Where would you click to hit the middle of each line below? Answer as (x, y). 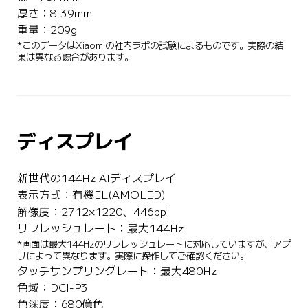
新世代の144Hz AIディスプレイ (96, 179)
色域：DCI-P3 (52, 288)
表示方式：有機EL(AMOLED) (91, 195)
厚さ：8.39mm (54, 14)
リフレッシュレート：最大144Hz (100, 228)
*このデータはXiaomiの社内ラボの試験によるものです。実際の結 (150, 46)
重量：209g (47, 30)
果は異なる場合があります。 (75, 58)
